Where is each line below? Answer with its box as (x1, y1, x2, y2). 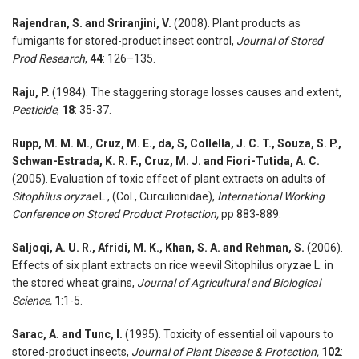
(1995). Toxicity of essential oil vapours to (123, 328, 333, 341)
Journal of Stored (236, 34, 323, 48)
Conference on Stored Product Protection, (12, 208, 221, 221)
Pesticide (12, 103, 57, 117)
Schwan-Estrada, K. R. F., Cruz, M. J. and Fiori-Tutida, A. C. (12, 155, 320, 168)
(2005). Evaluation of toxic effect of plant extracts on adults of (12, 172, 326, 186)
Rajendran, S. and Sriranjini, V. (12, 17, 171, 30)
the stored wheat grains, (12, 276, 135, 290)
